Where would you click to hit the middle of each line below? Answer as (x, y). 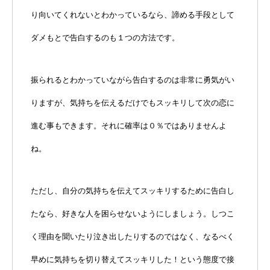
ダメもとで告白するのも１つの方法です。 (105, 38)
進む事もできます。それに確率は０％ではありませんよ (129, 126)
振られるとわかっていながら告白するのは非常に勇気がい (133, 80)
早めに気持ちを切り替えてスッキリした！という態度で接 (133, 260)
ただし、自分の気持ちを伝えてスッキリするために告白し (133, 191)
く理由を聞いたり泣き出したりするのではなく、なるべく (133, 237)
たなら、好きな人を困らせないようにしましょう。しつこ (133, 214)
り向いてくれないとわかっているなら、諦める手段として (133, 15)
